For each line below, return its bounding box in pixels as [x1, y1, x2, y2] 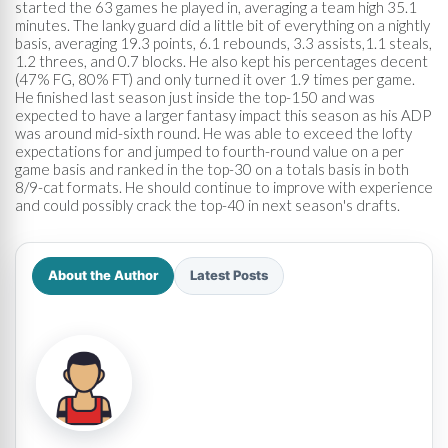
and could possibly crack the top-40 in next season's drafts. [15, 195, 400, 214]
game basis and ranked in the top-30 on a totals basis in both [15, 159, 409, 178]
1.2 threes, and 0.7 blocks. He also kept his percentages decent [15, 51, 428, 70]
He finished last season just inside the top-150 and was [15, 87, 375, 106]
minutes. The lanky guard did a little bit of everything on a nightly [15, 15, 430, 34]
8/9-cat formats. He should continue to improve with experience [15, 177, 433, 196]
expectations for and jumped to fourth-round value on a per [15, 141, 404, 160]
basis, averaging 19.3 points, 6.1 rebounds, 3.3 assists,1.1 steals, [15, 33, 432, 52]
